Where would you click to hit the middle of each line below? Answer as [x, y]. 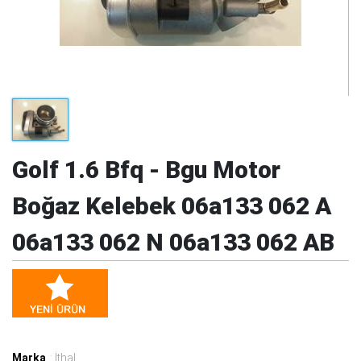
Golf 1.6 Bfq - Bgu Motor [146, 170]
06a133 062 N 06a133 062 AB [173, 243]
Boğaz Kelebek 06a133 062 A [172, 206]
